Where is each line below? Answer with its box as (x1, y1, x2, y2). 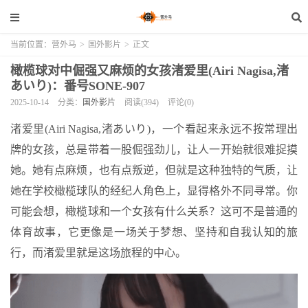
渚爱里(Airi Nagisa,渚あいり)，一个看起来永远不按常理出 (10, 123, 298, 135)
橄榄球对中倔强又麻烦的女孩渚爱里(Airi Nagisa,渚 (10, 64, 289, 78)
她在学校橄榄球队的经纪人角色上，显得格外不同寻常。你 (10, 185, 298, 197)
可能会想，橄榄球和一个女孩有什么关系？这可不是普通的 (10, 206, 298, 217)
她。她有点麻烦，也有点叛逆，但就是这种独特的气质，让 (10, 164, 298, 176)
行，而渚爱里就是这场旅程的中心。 (10, 247, 186, 258)
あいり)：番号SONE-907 (10, 79, 145, 93)
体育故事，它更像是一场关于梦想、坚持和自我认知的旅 (10, 226, 298, 238)
